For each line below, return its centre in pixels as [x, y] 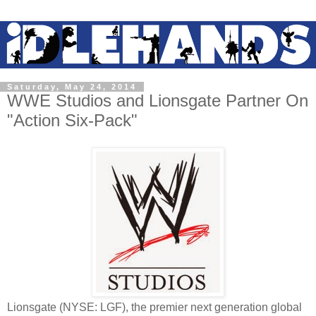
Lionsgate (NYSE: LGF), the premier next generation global [154, 307]
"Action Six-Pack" [72, 121]
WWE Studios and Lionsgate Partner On [158, 101]
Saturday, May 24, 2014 [72, 87]
